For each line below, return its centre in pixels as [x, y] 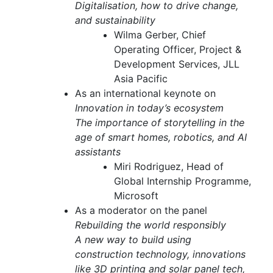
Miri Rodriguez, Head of [169, 167]
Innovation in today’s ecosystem [149, 108]
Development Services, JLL [177, 64]
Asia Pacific [141, 79]
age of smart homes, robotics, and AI [161, 137]
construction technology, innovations [160, 254]
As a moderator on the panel [141, 211]
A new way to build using [133, 240]
